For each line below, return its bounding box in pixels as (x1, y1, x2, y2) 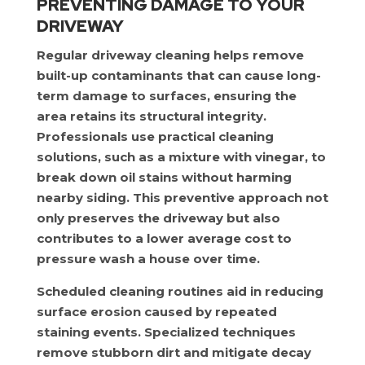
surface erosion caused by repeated (36, 304, 277, 319)
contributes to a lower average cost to (36, 231, 292, 246)
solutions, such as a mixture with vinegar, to (36, 149, 326, 165)
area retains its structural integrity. (36, 108, 266, 124)
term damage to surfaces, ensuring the (36, 88, 297, 103)
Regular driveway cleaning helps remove (36, 47, 304, 63)
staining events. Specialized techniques (36, 324, 296, 340)
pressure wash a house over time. (36, 251, 260, 266)
